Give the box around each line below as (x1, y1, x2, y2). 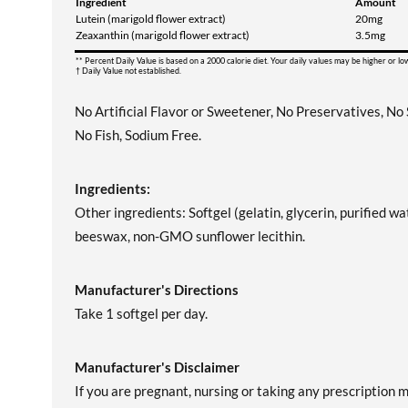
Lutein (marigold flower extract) (76, 12, 226, 25)
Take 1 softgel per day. (75, 305, 208, 321)
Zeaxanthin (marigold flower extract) (76, 28, 250, 42)
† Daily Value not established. (76, 66, 181, 76)
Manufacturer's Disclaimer (75, 359, 240, 375)
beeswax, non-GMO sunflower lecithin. (75, 228, 305, 244)
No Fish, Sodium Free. (75, 127, 201, 143)
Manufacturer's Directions (75, 281, 239, 298)
